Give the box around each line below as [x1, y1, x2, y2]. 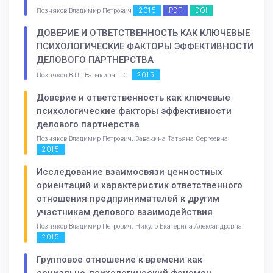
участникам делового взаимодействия [37, 206, 213, 218]
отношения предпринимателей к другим [37, 193, 219, 204]
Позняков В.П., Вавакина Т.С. [37, 71, 132, 80]
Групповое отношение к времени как [37, 253, 202, 265]
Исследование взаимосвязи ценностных [37, 166, 222, 177]
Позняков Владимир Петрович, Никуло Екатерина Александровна [37, 222, 242, 230]
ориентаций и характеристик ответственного [37, 179, 243, 191]
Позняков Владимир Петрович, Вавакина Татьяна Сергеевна [37, 135, 228, 143]
